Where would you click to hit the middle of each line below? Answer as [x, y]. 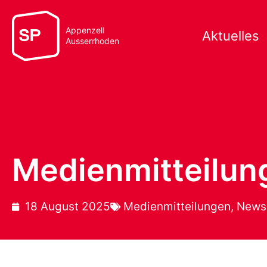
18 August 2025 [68, 207]
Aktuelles [231, 36]
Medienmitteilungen [177, 207]
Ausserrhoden [92, 41]
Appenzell [85, 30]
